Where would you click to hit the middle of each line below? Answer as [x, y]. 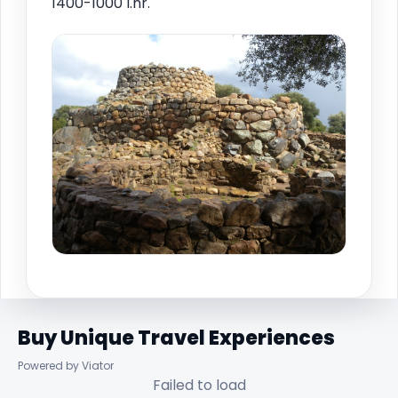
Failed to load [199, 386]
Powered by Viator [66, 366]
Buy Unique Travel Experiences [176, 338]
